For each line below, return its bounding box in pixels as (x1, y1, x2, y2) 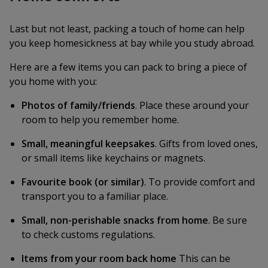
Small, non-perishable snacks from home (22, 214, 208, 227)
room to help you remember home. (22, 113, 179, 126)
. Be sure (208, 214, 247, 227)
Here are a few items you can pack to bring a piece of (10, 60, 247, 74)
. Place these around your (135, 99, 249, 112)
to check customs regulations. (22, 228, 155, 241)
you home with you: (10, 75, 97, 88)
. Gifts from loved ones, (155, 137, 258, 150)
